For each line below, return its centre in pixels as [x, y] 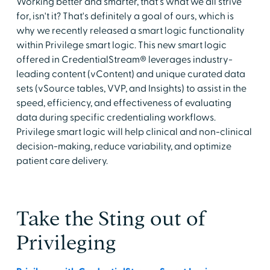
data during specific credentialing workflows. [116, 117]
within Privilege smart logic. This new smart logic [121, 45]
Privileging [66, 242]
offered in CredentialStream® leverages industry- [124, 59]
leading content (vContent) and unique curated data [130, 74]
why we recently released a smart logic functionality [130, 30]
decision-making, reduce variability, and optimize [124, 146]
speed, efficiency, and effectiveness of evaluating [124, 103]
